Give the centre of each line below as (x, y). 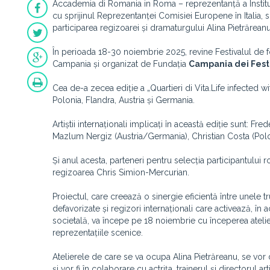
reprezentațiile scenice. (98, 233)
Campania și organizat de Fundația (121, 64)
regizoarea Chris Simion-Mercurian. (121, 172)
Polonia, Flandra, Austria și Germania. (124, 100)
